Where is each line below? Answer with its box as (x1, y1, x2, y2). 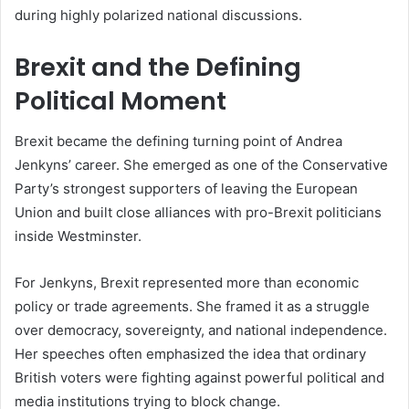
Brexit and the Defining (15, 49, 301, 84)
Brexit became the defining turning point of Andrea (15, 132, 342, 151)
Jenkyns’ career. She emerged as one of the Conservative (15, 156, 388, 174)
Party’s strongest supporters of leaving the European (15, 180, 358, 198)
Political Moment (15, 83, 226, 118)
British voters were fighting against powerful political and (15, 369, 384, 387)
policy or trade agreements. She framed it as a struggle (15, 298, 370, 316)
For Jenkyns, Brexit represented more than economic (15, 274, 359, 292)
